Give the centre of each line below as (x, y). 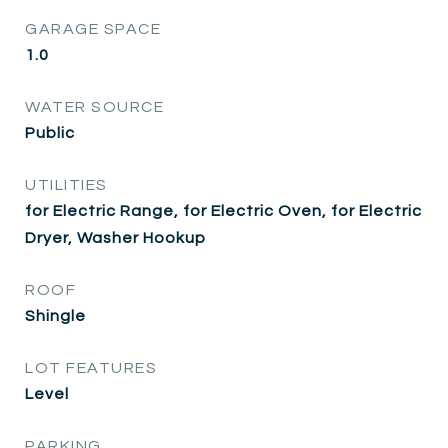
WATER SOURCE (94, 106)
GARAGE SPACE (93, 28)
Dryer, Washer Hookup (115, 237)
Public (50, 132)
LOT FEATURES (91, 367)
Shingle (55, 315)
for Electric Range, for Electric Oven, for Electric (223, 210)
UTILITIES (66, 184)
